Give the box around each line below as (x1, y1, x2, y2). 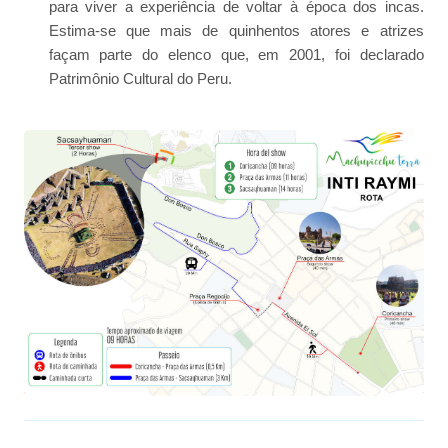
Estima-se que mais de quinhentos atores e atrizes (48, 21, 424, 39)
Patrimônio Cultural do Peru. (48, 69, 232, 87)
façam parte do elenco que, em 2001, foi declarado (48, 45, 424, 63)
